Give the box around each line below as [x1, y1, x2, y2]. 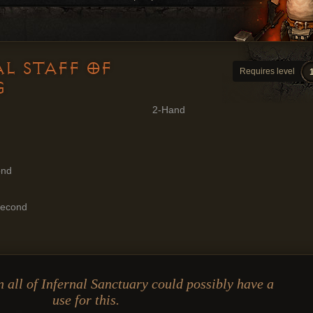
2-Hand [152, 104, 185, 115]
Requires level [240, 66, 295, 76]
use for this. [52, 292, 119, 307]
